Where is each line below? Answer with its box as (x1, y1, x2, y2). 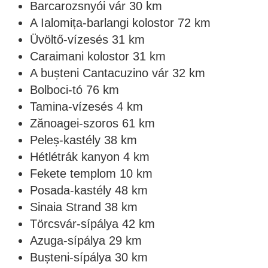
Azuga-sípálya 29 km (30, 234, 142, 247)
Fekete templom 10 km (30, 167, 153, 180)
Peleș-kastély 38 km (30, 133, 137, 147)
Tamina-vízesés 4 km (30, 100, 143, 113)
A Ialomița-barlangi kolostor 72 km (30, 16, 211, 29)
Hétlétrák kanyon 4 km (30, 150, 150, 163)
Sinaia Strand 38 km (30, 200, 138, 214)
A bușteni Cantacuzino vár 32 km (30, 66, 205, 80)
